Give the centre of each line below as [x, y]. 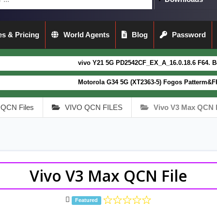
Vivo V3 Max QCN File [108, 176]
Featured [86, 200]
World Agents [86, 34]
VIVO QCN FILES [94, 107]
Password [189, 34]
